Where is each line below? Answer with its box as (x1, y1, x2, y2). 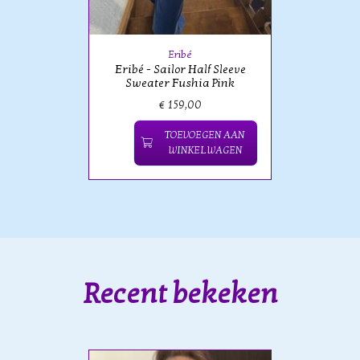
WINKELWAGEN (167, 144, 242, 157)
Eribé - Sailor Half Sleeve (114, 63, 246, 77)
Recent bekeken (82, 276, 278, 311)
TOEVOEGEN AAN (165, 129, 244, 142)
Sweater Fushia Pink (125, 76, 235, 91)
